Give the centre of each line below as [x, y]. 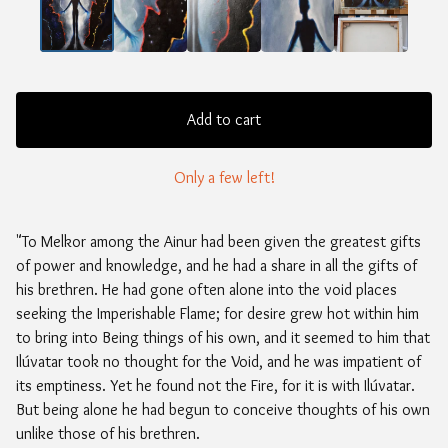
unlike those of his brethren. [108, 434]
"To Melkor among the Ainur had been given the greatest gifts [218, 242]
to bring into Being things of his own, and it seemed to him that [223, 338]
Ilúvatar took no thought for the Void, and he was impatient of [218, 362]
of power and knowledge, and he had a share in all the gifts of [216, 266]
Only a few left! [224, 178]
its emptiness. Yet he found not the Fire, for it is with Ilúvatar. [215, 386]
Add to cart [224, 120]
